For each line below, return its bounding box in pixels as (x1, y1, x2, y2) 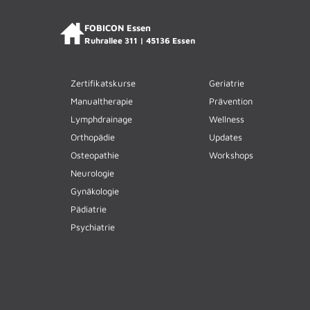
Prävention (209, 95, 253, 107)
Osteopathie (71, 149, 119, 161)
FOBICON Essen (84, 21, 151, 33)
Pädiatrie (71, 203, 107, 215)
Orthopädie (71, 131, 115, 143)
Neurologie (71, 167, 114, 179)
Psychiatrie (71, 221, 115, 232)
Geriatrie (209, 77, 244, 89)
